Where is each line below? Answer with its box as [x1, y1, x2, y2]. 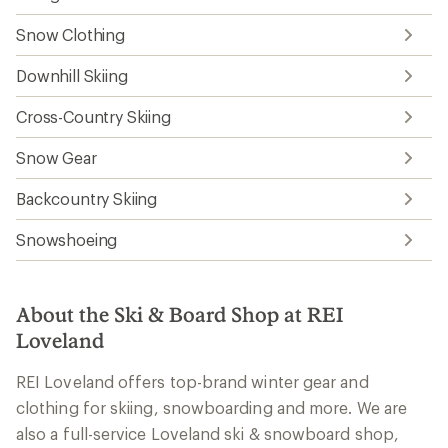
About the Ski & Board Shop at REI [16, 301, 343, 326]
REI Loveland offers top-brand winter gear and [16, 371, 369, 391]
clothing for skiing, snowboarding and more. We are [16, 397, 407, 417]
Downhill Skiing [16, 65, 128, 85]
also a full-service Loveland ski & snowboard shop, [16, 423, 399, 443]
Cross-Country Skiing [16, 106, 171, 126]
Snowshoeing [16, 229, 118, 249]
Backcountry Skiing [16, 188, 158, 208]
